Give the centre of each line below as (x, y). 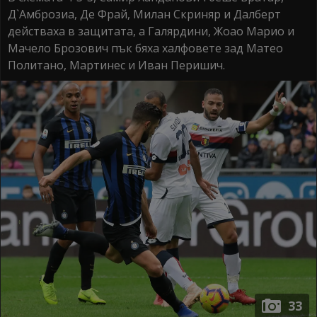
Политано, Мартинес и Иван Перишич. (116, 65)
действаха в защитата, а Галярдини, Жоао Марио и (151, 31)
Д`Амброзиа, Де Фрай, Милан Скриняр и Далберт (144, 15)
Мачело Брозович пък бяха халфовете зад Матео (145, 48)
